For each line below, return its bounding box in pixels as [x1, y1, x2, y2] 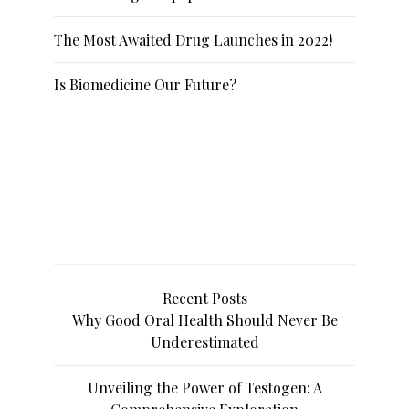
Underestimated [150, 332, 259, 352]
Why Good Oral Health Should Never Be [71, 310, 338, 330]
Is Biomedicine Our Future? [54, 75, 237, 95]
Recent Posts [162, 288, 247, 309]
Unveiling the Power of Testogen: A [87, 377, 322, 397]
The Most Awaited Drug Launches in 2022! [54, 29, 333, 49]
